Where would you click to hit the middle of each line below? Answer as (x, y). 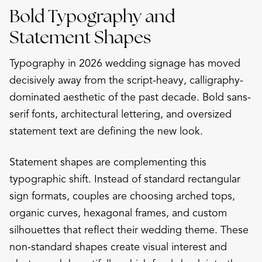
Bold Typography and (92, 16)
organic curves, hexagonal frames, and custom (118, 213)
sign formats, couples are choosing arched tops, (122, 196)
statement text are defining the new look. (106, 131)
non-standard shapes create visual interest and (118, 247)
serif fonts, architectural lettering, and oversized (120, 114)
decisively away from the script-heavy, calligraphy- (126, 80)
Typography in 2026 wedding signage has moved (125, 63)
